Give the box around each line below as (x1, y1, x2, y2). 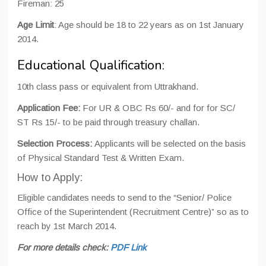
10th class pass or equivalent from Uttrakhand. (17, 81, 198, 91)
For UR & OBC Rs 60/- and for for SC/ (83, 103, 235, 113)
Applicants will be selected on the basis (94, 138, 246, 148)
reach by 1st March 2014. (17, 221, 116, 231)
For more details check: (17, 242, 110, 252)
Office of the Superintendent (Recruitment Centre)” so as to (17, 207, 249, 217)
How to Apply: (17, 172, 83, 183)
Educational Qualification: (17, 56, 164, 74)
